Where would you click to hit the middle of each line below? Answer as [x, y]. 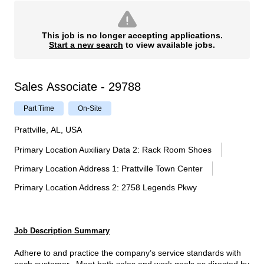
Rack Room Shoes [177, 150]
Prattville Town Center [162, 169]
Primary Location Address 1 [65, 169]
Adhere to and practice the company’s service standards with [128, 253]
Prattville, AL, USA [48, 130]
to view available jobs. [169, 45]
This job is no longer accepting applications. [132, 35]
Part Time [39, 108]
